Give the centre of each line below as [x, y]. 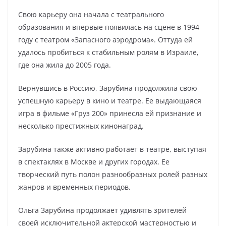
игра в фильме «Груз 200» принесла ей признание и [110, 113]
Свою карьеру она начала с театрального [91, 14]
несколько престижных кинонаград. [81, 126]
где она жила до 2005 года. [65, 65]
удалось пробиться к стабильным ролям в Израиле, [108, 52]
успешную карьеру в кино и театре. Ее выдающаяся [110, 101]
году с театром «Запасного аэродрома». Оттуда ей [105, 40]
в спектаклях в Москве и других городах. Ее [94, 162]
